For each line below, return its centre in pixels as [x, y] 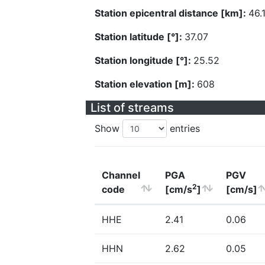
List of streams [132, 108]
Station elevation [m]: [146, 84]
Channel [121, 175]
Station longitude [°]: [144, 60]
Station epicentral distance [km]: [172, 13]
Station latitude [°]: [140, 37]
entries [183, 128]
